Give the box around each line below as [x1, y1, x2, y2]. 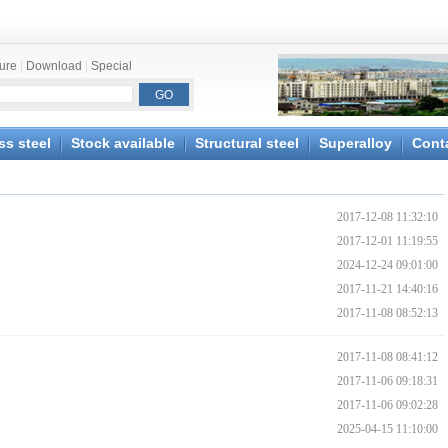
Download [26, 59, 82, 73]
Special [91, 59, 132, 73]
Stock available [71, 135, 175, 151]
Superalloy [319, 135, 392, 151]
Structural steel [195, 135, 299, 151]
